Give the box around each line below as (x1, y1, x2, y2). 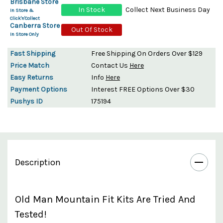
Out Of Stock (71, 25, 112, 34)
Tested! (15, 208, 47, 220)
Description (15, 156, 61, 168)
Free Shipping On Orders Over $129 (91, 49, 203, 58)
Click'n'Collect (10, 15, 40, 21)
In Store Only (10, 31, 39, 37)
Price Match (10, 61, 49, 70)
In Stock (78, 5, 105, 14)
